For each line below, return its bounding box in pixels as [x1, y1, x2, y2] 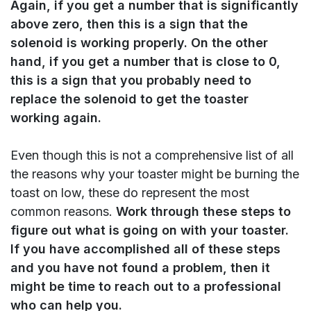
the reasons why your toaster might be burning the [10, 167, 299, 182]
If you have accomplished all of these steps [10, 242, 280, 257]
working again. [10, 110, 101, 126]
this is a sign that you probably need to [10, 73, 251, 88]
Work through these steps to [116, 204, 291, 219]
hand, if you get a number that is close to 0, [10, 54, 280, 69]
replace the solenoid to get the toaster [10, 92, 249, 107]
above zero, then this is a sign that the [10, 17, 248, 32]
